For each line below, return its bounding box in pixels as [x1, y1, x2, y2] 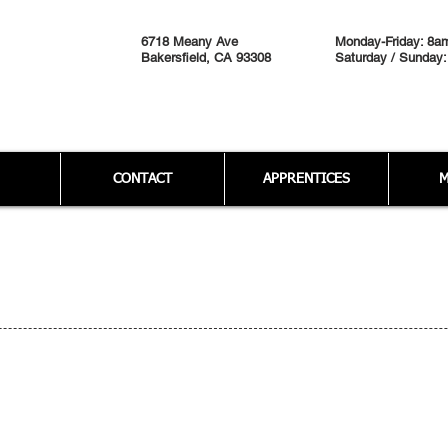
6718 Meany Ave [141, 34, 238, 49]
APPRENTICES [263, 172, 350, 186]
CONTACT [113, 172, 172, 186]
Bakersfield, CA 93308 [141, 50, 271, 65]
